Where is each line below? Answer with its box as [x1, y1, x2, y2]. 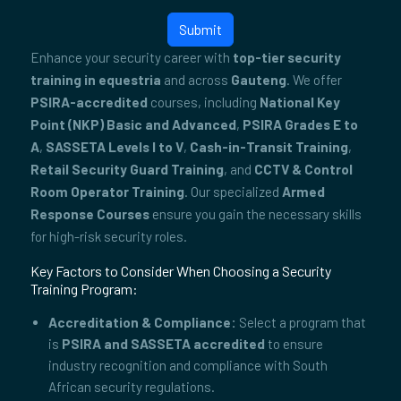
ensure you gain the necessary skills [149, 206, 362, 222]
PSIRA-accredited [30, 94, 148, 110]
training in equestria [30, 72, 161, 88]
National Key [260, 94, 340, 110]
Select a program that [236, 314, 366, 330]
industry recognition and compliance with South [48, 357, 328, 373]
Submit [179, 21, 222, 38]
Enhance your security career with [30, 49, 233, 65]
